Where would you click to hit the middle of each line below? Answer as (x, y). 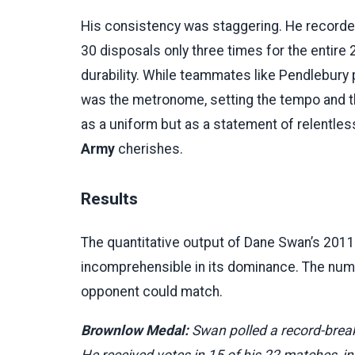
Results (109, 198)
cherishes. (149, 149)
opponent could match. (152, 291)
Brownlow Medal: (135, 330)
